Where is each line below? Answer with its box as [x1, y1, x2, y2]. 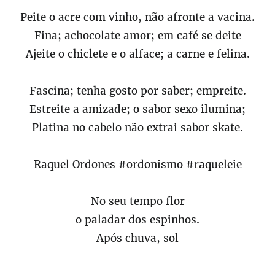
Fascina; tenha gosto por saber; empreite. [29, 84, 246, 98]
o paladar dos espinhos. [76, 213, 199, 227]
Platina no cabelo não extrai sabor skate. [32, 121, 243, 134]
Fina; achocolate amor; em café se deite [34, 29, 241, 42]
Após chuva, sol [96, 231, 179, 245]
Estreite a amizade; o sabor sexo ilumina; [29, 103, 246, 116]
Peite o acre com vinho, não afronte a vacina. [20, 10, 255, 24]
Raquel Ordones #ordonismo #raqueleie [33, 158, 242, 171]
